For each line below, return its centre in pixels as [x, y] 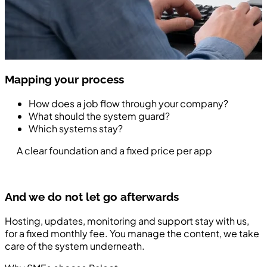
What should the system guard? [99, 116]
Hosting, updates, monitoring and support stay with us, [127, 221]
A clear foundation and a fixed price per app [114, 151]
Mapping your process [64, 80]
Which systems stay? [76, 129]
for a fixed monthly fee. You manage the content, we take [132, 233]
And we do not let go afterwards [92, 196]
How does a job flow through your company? [128, 104]
